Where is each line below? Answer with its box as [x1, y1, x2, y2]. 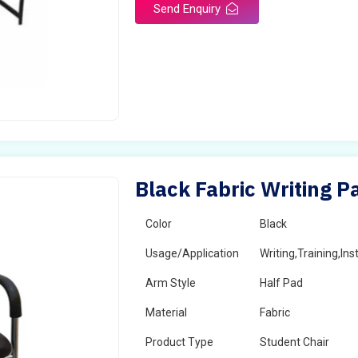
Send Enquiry [153, 2, 225, 16]
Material [145, 306, 188, 319]
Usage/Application [145, 247, 240, 260]
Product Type [145, 336, 214, 348]
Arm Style [145, 276, 197, 289]
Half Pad [260, 276, 304, 289]
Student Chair [260, 336, 330, 348]
